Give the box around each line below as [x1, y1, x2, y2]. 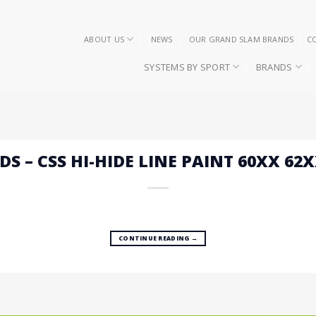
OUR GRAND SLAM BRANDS [188, 33, 294, 44]
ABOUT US [84, 33, 124, 44]
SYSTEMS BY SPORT [144, 60, 231, 73]
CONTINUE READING [119, 233, 191, 243]
